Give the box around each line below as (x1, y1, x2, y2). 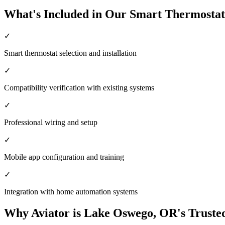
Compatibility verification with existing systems (4, 83, 154, 92)
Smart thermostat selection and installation (4, 48, 137, 57)
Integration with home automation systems (4, 187, 138, 196)
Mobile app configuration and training (4, 152, 124, 161)
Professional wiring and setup (4, 118, 97, 127)
